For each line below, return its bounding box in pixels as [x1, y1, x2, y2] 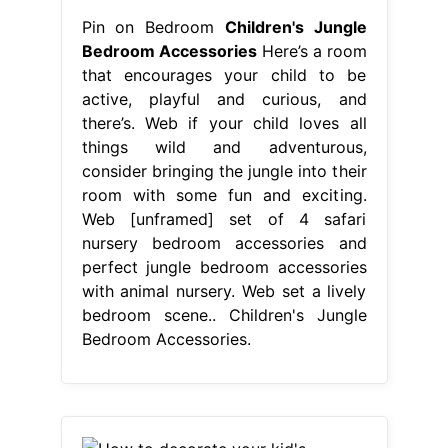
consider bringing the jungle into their [81, 160, 367, 181]
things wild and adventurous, [81, 136, 367, 157]
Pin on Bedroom [81, 16, 225, 37]
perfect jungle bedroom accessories [81, 256, 367, 277]
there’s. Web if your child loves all [81, 112, 367, 133]
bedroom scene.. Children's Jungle [81, 304, 367, 325]
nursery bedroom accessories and [81, 232, 367, 253]
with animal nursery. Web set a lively [81, 280, 367, 301]
